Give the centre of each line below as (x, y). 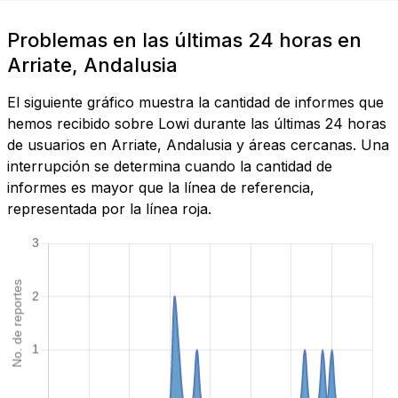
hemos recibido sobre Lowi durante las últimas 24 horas (197, 124)
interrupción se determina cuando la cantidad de (170, 167)
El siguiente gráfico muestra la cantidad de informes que (195, 103)
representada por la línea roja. (109, 209)
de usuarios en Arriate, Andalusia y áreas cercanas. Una (198, 145)
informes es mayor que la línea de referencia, (161, 188)
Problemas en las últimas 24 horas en (184, 40)
